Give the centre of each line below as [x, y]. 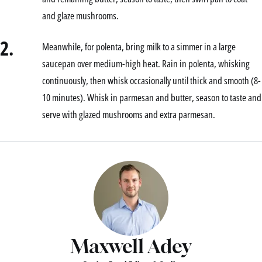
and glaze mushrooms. [80, 15]
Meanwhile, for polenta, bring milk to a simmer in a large [139, 46]
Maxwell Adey [131, 246]
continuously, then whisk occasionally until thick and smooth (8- [151, 80]
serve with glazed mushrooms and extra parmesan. [129, 114]
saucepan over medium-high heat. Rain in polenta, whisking [146, 63]
